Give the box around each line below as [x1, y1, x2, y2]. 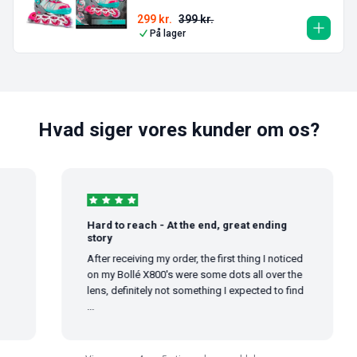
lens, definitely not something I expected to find [79, 284, 296, 297]
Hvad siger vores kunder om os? [37, 119, 320, 142]
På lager [150, 28, 186, 40]
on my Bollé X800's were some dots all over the [79, 269, 295, 281]
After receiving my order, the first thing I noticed [79, 253, 296, 265]
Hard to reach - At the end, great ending [79, 219, 280, 232]
